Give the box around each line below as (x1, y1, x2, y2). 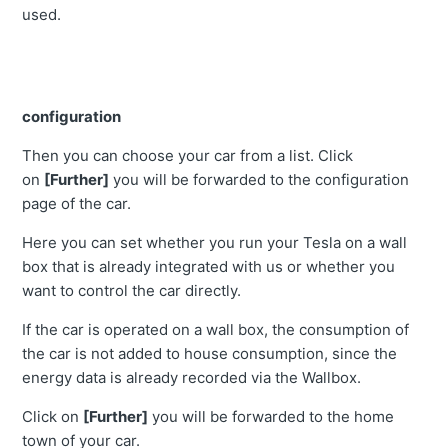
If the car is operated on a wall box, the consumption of (22, 320, 410, 340)
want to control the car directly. (22, 281, 242, 301)
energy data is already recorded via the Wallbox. (22, 368, 362, 388)
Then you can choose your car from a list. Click (22, 146, 354, 166)
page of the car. (22, 194, 132, 214)
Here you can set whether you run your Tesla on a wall (22, 233, 408, 253)
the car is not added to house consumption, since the (22, 344, 398, 364)
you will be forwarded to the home (148, 407, 395, 427)
